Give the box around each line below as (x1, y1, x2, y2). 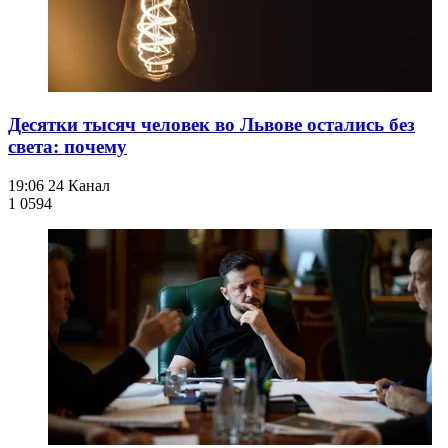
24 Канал (48, 177, 110, 195)
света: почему (8, 136, 127, 158)
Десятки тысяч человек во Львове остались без (8, 114, 415, 136)
